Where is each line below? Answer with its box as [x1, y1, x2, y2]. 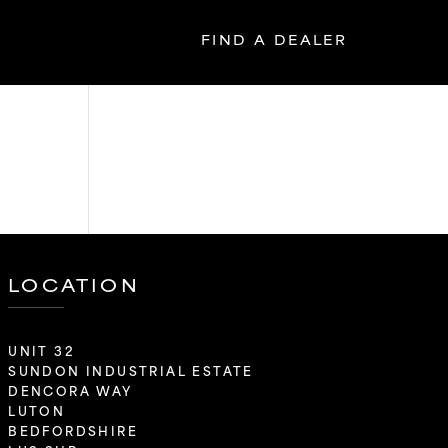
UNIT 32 [8, 339, 76, 360]
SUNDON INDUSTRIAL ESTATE [8, 359, 254, 380]
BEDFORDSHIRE [8, 419, 139, 440]
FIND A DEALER [200, 28, 348, 49]
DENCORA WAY [8, 379, 133, 400]
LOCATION [8, 271, 140, 298]
